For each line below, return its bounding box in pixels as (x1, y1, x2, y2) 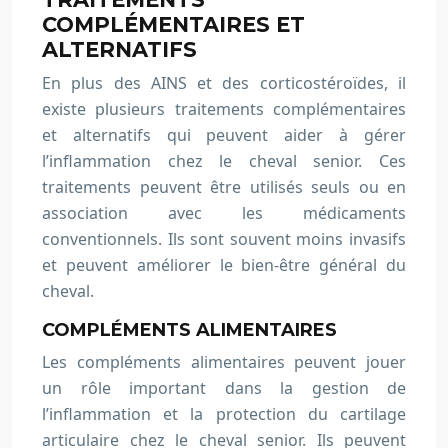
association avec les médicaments (42, 202, 406, 224)
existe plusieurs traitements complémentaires (42, 98, 406, 120)
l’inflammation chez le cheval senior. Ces (42, 150, 406, 172)
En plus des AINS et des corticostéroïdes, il (42, 72, 406, 94)
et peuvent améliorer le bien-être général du (42, 254, 406, 276)
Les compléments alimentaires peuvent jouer (42, 351, 406, 373)
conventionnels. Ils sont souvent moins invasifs (42, 228, 406, 250)
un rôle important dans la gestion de (42, 377, 406, 399)
